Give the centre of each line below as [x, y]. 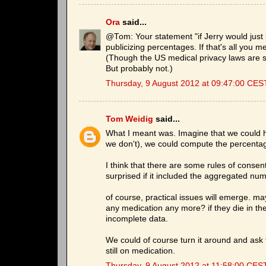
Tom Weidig [129, 119]
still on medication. [140, 251]
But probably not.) [139, 69]
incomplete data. [137, 219]
